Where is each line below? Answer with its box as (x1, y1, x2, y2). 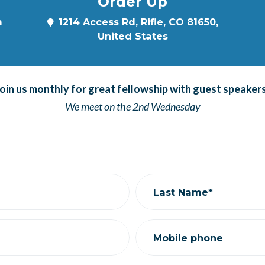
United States (97, 30, 168, 42)
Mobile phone (153, 231, 223, 244)
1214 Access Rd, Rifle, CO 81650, (58, 16, 218, 28)
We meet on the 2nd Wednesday (64, 100, 201, 113)
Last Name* (153, 186, 213, 198)
